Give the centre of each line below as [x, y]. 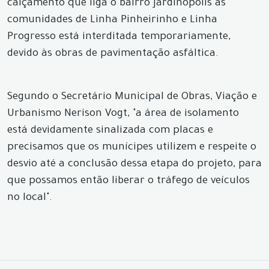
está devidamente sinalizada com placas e [110, 131]
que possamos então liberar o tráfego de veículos [128, 182]
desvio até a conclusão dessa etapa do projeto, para [134, 165]
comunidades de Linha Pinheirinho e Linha [112, 21]
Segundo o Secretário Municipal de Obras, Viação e [132, 98]
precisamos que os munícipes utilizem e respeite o [132, 148]
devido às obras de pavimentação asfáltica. [113, 54]
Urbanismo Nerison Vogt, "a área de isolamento [123, 114]
